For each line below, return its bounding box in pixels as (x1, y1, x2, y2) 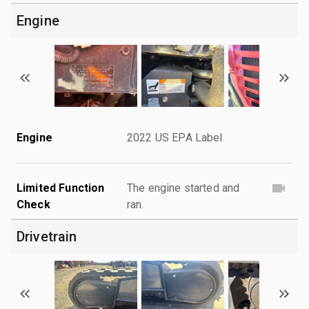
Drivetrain (17, 228, 77, 245)
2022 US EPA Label (127, 130, 223, 144)
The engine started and (127, 181, 240, 195)
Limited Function (17, 181, 105, 195)
